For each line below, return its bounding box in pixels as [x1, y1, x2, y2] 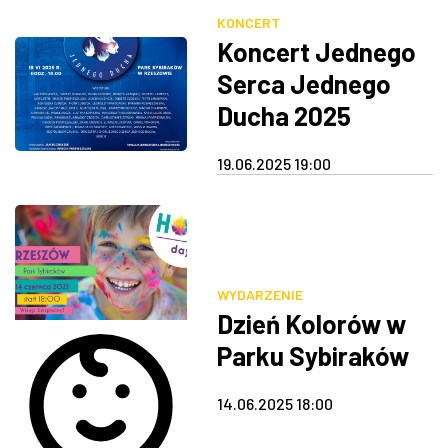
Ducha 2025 [216, 100, 351, 132]
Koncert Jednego [216, 36, 416, 68]
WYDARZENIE [216, 286, 303, 304]
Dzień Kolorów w [216, 308, 406, 340]
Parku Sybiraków [216, 340, 409, 372]
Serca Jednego [216, 68, 391, 100]
